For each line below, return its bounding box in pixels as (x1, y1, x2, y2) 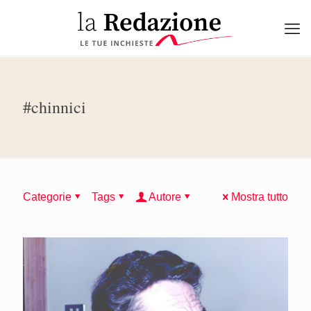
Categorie (23, 191, 72, 203)
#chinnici (23, 96, 86, 118)
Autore (149, 191, 181, 203)
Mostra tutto (231, 191, 288, 203)
